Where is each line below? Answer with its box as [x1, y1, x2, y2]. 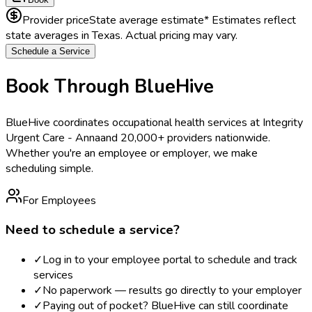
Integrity [263, 114, 303, 130]
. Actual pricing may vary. [120, 27, 237, 43]
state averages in [6, 27, 92, 43]
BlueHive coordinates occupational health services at [6, 114, 263, 130]
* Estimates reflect [204, 12, 296, 28]
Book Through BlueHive [6, 74, 214, 100]
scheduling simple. [6, 160, 93, 176]
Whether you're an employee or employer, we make [6, 145, 258, 161]
